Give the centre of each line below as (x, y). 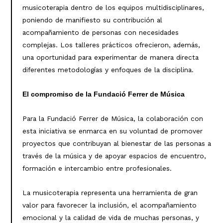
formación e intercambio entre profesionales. (97, 168)
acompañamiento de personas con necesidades (100, 33)
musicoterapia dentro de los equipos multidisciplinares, (113, 8)
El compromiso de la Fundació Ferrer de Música (103, 95)
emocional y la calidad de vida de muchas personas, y (111, 218)
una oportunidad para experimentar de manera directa (110, 57)
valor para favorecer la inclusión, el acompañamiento (109, 205)
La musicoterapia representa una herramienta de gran (110, 193)
